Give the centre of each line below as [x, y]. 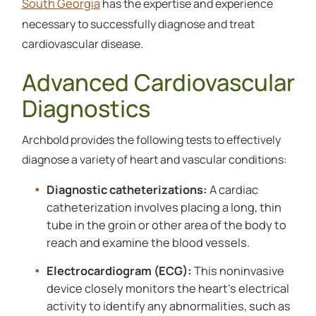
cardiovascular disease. [82, 44]
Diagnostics [86, 108]
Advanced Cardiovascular [158, 82]
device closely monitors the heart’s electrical [168, 288]
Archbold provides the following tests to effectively [151, 139]
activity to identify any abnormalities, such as [168, 305]
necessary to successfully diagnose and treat [138, 24]
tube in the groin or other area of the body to [166, 224]
